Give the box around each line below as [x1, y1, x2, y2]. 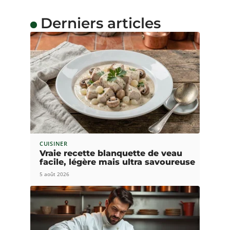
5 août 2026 [40, 170, 69, 178]
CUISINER [40, 139, 68, 147]
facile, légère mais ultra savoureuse [40, 157, 195, 167]
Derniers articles [40, 14, 161, 32]
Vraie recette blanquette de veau [40, 148, 182, 158]
